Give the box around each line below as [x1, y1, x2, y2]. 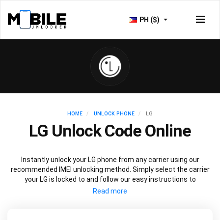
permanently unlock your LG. [66, 185, 154, 193]
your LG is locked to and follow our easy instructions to [24, 175, 196, 183]
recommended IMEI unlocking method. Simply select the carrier [10, 165, 210, 173]
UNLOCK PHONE [94, 110, 135, 117]
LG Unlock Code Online [29, 121, 191, 140]
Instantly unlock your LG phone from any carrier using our [21, 156, 199, 164]
